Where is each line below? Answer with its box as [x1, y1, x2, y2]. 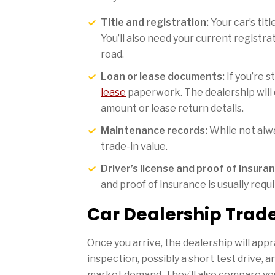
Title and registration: [101, 16, 209, 28]
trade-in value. [101, 140, 168, 152]
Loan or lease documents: [101, 70, 225, 82]
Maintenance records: [101, 124, 207, 136]
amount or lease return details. [101, 102, 244, 114]
